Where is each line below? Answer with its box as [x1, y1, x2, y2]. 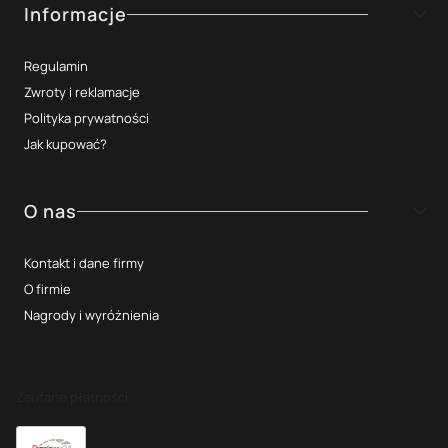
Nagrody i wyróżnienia [24, 305, 159, 324]
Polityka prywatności [24, 108, 149, 127]
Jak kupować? [24, 134, 107, 153]
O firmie [24, 279, 71, 298]
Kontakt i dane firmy [24, 253, 144, 272]
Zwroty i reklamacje [24, 82, 140, 101]
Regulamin [24, 56, 88, 75]
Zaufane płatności [16, 387, 128, 406]
